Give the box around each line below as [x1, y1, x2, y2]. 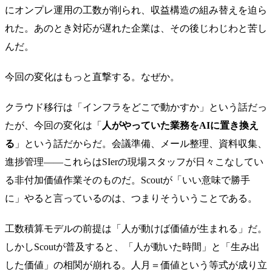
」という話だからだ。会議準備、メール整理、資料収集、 [15, 138, 267, 149]
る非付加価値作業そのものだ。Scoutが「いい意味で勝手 [5, 174, 250, 185]
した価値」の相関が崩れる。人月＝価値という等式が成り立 [5, 259, 267, 270]
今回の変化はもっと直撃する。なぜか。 [5, 71, 180, 82]
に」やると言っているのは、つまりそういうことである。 [5, 192, 257, 203]
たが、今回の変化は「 [5, 120, 102, 131]
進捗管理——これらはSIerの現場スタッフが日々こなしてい [5, 156, 263, 167]
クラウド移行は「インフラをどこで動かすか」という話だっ [5, 101, 267, 112]
